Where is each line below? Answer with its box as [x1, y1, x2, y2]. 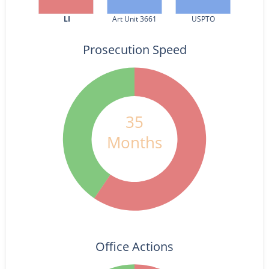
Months [107, 131, 162, 153]
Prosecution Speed [83, 41, 187, 58]
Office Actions [95, 238, 174, 255]
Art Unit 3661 [112, 14, 157, 24]
